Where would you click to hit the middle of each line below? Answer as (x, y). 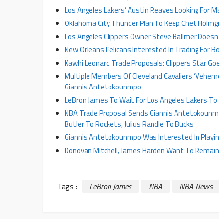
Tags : (67, 186)
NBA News (196, 186)
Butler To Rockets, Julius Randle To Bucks (129, 124)
